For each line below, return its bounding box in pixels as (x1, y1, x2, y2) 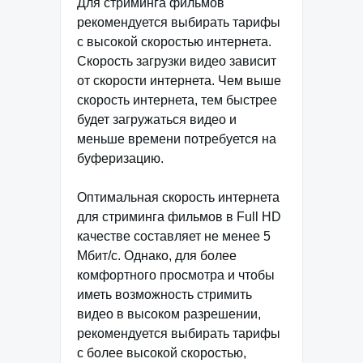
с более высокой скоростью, (77, 345, 246, 360)
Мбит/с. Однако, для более (77, 248, 237, 263)
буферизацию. (77, 151, 164, 165)
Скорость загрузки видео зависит (77, 53, 276, 68)
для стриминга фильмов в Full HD (77, 209, 281, 224)
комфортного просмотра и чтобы (77, 267, 275, 282)
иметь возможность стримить (77, 287, 252, 301)
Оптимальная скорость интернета (77, 190, 280, 204)
